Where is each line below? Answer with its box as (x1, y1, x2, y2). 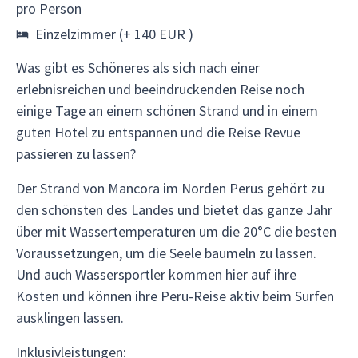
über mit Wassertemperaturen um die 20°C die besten (16, 222, 336, 241)
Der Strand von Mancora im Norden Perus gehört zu (16, 179, 324, 197)
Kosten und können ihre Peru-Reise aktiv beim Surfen (16, 287, 334, 305)
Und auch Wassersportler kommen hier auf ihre (16, 265, 296, 284)
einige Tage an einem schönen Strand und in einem (16, 101, 318, 120)
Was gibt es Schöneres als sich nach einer (16, 58, 260, 77)
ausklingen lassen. (16, 308, 124, 327)
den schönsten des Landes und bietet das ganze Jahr (16, 201, 332, 219)
